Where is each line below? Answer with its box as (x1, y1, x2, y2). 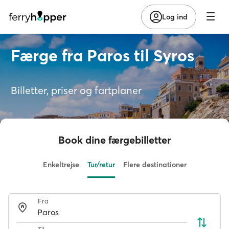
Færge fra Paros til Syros (11, 45, 194, 65)
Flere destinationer (123, 160, 187, 169)
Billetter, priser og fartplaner (11, 84, 142, 97)
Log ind (162, 12, 188, 21)
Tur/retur (87, 160, 115, 169)
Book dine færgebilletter (58, 133, 171, 146)
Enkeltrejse (42, 160, 79, 169)
